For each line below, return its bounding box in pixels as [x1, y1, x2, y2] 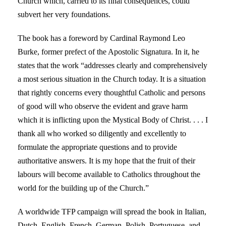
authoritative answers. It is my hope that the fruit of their [18, 156, 195, 165]
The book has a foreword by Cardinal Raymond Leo [18, 33, 185, 42]
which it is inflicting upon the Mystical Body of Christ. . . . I [18, 115, 208, 124]
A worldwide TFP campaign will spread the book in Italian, [18, 207, 206, 216]
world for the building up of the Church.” [18, 183, 149, 192]
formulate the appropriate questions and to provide [18, 142, 177, 151]
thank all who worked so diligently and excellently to [18, 129, 186, 138]
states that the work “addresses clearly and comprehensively [18, 61, 207, 70]
